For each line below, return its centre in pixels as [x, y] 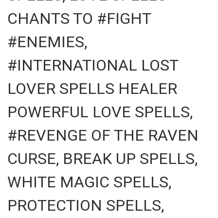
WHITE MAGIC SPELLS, [89, 182]
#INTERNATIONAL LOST [93, 65]
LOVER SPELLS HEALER [92, 88]
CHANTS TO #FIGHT [79, 18]
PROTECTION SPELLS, [86, 205]
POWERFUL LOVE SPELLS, [100, 112]
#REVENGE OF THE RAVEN [103, 135]
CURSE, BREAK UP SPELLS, [102, 158]
